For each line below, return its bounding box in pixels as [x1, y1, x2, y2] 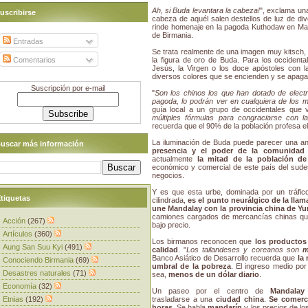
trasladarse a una [152, 295, 216, 304]
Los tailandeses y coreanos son [186, 245, 302, 254]
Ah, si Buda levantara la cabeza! [152, 6, 261, 15]
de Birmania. [152, 31, 193, 40]
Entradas [10, 36, 43, 45]
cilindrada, [152, 196, 188, 205]
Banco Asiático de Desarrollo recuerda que [152, 254, 298, 263]
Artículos [3, 229, 34, 238]
